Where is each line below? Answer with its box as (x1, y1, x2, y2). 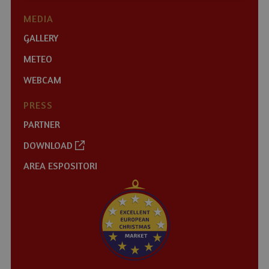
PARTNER (23, 118, 60, 131)
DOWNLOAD (23, 139, 75, 151)
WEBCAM (23, 73, 61, 86)
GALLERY (23, 32, 58, 44)
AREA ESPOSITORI (23, 160, 97, 172)
